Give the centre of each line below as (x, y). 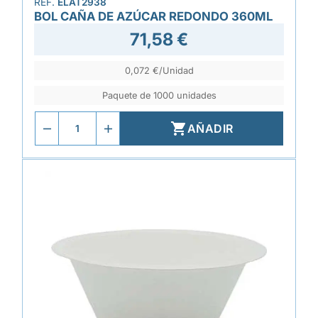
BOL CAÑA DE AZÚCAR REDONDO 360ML (153, 16)
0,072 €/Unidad (159, 71)
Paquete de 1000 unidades (159, 95)
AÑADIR (210, 128)
